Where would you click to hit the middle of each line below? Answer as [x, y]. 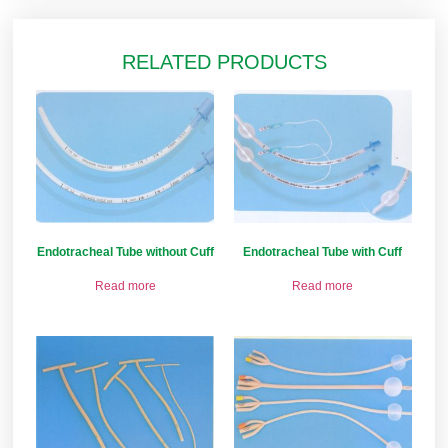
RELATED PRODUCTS [224, 61]
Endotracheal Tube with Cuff [323, 251]
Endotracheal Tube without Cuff [125, 251]
